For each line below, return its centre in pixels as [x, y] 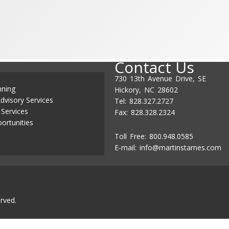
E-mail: [127, 147]
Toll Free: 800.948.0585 [154, 136]
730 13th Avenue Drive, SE [160, 78]
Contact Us [154, 67]
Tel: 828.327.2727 [144, 101]
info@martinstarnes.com [180, 147]
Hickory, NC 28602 [146, 90]
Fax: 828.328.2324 [145, 112]
